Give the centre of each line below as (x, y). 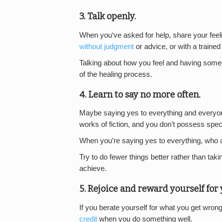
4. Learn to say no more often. (140, 94)
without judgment (107, 46)
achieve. (93, 169)
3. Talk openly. (108, 17)
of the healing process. (116, 74)
